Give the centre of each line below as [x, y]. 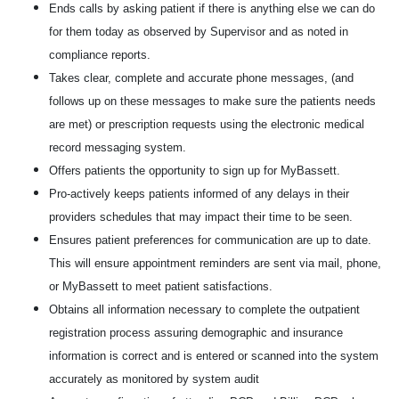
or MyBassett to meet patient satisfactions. [161, 286]
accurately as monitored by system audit [154, 379]
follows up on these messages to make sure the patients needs [212, 101]
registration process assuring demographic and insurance [196, 333]
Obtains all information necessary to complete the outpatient [204, 309]
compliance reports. [100, 55]
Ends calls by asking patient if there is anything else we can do [212, 8]
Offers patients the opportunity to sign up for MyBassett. [195, 171]
